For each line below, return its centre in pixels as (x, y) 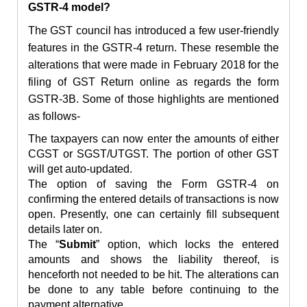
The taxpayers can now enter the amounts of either (153, 139)
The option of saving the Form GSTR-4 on (153, 184)
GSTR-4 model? (69, 8)
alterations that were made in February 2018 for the (153, 65)
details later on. (65, 230)
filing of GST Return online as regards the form (153, 82)
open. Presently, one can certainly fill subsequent (153, 214)
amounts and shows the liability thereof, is (153, 260)
